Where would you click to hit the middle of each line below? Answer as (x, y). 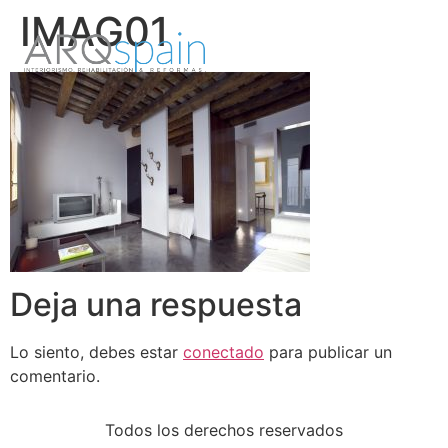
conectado (223, 352)
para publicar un (328, 352)
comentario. (55, 376)
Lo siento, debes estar (96, 352)
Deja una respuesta (156, 304)
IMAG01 (94, 31)
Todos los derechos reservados (224, 430)
